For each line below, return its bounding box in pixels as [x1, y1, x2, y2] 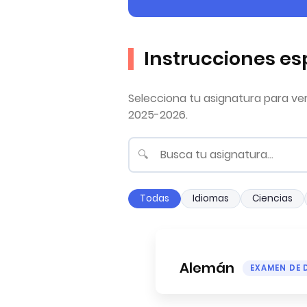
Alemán [180, 258, 237, 278]
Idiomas [193, 192, 229, 206]
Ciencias [252, 192, 293, 206]
